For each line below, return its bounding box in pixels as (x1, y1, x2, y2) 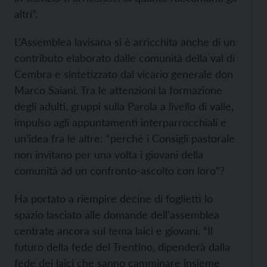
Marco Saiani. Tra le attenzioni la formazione (14, 83, 222, 97)
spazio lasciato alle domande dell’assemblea (14, 208, 219, 221)
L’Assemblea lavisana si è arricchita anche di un (14, 35, 235, 48)
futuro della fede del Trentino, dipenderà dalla (14, 240, 230, 253)
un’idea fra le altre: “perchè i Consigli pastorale (14, 132, 235, 145)
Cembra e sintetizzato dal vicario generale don (14, 67, 233, 80)
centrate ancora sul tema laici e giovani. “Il (14, 224, 213, 237)
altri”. (14, 7, 38, 20)
